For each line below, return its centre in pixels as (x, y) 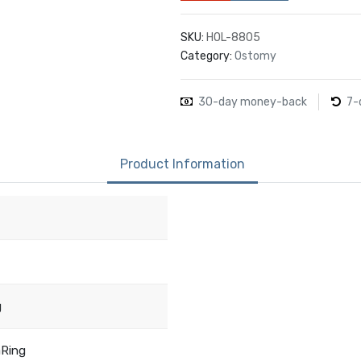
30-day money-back (253, 102)
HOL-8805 (233, 37)
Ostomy (255, 56)
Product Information (182, 164)
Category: (206, 56)
